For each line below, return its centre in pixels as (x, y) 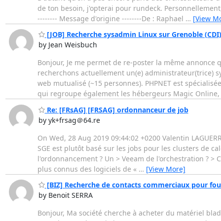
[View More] (166, 169)
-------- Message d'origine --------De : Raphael (111, 18)
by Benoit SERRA (65, 195)
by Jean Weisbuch (68, 45)
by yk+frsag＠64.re (69, 120)
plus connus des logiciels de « (88, 169)
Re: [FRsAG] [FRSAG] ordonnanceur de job (116, 110)
